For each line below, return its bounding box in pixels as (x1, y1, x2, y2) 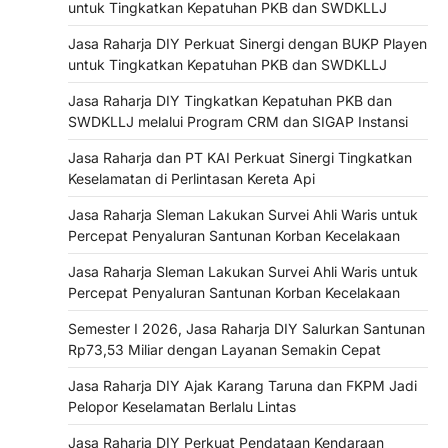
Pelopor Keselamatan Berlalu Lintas (68, 397, 296, 415)
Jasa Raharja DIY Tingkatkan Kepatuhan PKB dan (68, 91, 392, 109)
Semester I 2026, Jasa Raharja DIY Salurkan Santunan (68, 319, 425, 337)
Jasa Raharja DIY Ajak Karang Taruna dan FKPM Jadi (68, 376, 417, 394)
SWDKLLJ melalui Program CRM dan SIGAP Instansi (68, 112, 408, 130)
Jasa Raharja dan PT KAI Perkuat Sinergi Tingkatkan (68, 148, 412, 166)
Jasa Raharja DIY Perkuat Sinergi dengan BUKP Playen (68, 34, 427, 52)
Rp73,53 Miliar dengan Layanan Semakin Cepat (68, 340, 381, 358)
